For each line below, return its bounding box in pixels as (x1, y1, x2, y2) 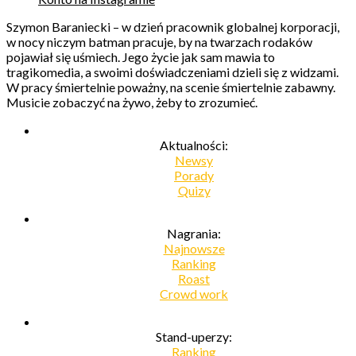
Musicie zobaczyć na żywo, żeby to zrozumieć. (6, 94, 257, 110)
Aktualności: (160, 137, 228, 153)
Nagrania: (167, 225, 221, 241)
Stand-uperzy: (156, 328, 232, 344)
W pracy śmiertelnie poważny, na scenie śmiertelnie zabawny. (6, 79, 335, 95)
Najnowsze (163, 240, 225, 256)
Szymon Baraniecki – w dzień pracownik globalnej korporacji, (6, 18, 339, 34)
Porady (174, 167, 214, 183)
